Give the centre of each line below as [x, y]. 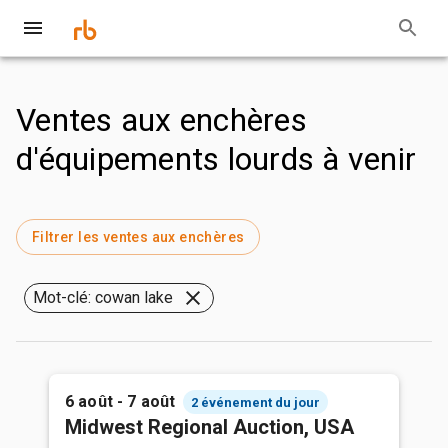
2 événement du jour [256, 402]
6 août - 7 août [120, 401]
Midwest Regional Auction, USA [209, 427]
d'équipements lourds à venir [216, 159]
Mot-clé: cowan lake [103, 297]
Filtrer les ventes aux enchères [138, 237]
